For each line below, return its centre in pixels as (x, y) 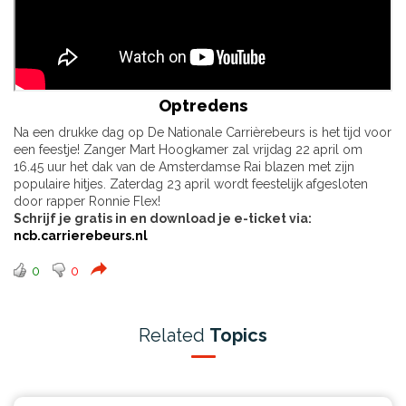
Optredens (203, 106)
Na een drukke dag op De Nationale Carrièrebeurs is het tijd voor (203, 133)
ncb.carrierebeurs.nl (81, 236)
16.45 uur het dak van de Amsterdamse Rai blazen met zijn (184, 167)
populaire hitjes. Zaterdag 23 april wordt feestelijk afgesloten (191, 184)
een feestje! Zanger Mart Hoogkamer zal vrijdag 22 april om (188, 150)
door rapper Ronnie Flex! (87, 202)
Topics (238, 336)
